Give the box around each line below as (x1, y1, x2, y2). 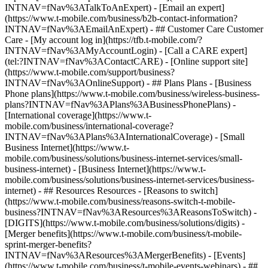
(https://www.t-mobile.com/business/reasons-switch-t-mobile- (5, 196, 235, 206)
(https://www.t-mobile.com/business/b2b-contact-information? (5, 13, 237, 23)
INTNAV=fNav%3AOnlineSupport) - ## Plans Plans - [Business (5, 78, 251, 88)
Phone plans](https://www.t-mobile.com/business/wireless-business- (5, 89, 260, 99)
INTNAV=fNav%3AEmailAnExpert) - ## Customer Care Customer (5, 24, 263, 34)
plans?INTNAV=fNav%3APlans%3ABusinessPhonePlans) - (5, 99, 236, 109)
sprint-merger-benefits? (5, 239, 92, 249)
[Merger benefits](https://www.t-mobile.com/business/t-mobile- (5, 229, 242, 239)
